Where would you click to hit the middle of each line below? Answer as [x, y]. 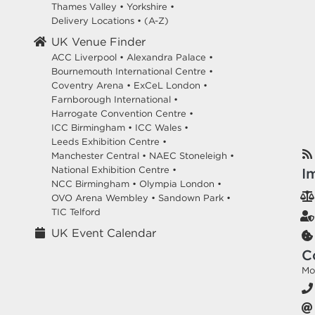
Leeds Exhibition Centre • [109, 142]
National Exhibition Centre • [114, 170]
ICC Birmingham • [92, 128]
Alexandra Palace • [170, 57]
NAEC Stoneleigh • [192, 156]
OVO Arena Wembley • [103, 198]
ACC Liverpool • [88, 57]
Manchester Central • [99, 156]
